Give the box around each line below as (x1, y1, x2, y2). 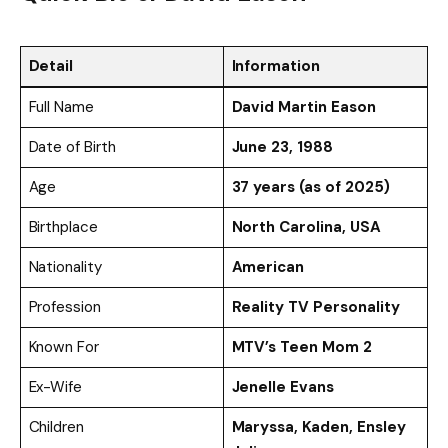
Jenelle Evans (231, 376, 334, 397)
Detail (28, 55, 74, 76)
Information (231, 55, 321, 76)
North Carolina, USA (231, 216, 381, 237)
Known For (28, 336, 100, 357)
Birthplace (28, 216, 99, 237)
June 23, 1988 (231, 136, 333, 157)
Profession (28, 296, 102, 317)
